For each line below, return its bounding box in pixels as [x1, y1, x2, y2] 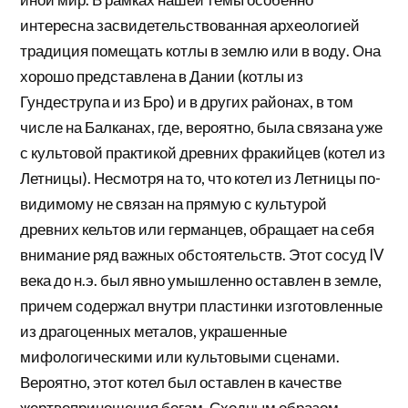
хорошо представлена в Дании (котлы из [20, 66, 304, 87]
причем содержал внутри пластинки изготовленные [20, 296, 383, 316]
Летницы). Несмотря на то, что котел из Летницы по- [20, 168, 382, 189]
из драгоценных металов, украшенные [20, 321, 288, 342]
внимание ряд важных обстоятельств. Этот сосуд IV [20, 245, 385, 265]
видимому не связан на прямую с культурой [20, 194, 328, 214]
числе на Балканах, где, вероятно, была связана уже [20, 117, 383, 138]
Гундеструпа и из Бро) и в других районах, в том [20, 92, 354, 112]
